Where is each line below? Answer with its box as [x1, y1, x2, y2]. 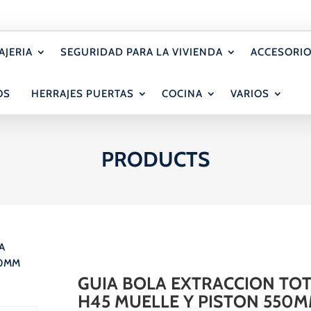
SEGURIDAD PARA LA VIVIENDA [60, 45, 224, 58]
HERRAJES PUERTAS [31, 87, 135, 100]
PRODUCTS [101, 146, 210, 172]
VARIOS [230, 87, 270, 100]
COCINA [162, 87, 203, 100]
